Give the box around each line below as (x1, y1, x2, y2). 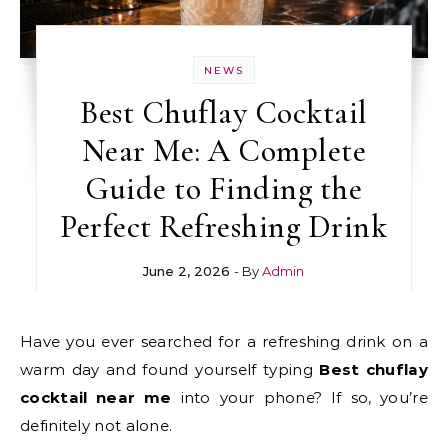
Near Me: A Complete (81, 131, 367, 171)
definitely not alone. (20, 416, 173, 436)
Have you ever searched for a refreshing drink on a (20, 332, 34, 352)
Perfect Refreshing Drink (60, 207, 388, 247)
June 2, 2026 (143, 263, 231, 280)
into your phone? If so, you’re (171, 388, 428, 408)
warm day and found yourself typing (20, 360, 320, 380)
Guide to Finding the (85, 169, 363, 209)
